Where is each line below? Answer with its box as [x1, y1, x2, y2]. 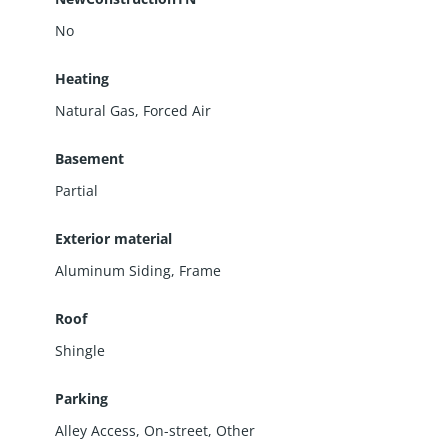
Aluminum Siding [54, 260, 171, 280]
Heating [54, 68, 109, 88]
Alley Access [54, 420, 136, 440]
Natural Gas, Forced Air [54, 100, 211, 120]
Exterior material [54, 228, 172, 248]
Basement [54, 148, 124, 168]
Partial [54, 180, 98, 200]
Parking [54, 388, 108, 408]
